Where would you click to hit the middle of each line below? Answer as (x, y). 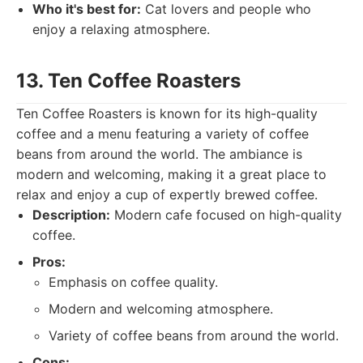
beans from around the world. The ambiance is (159, 154)
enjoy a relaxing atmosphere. (121, 29)
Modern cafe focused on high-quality (226, 215)
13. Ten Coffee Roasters (128, 81)
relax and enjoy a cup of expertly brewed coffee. (167, 194)
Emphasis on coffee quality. (133, 282)
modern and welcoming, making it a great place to (171, 174)
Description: (71, 215)
